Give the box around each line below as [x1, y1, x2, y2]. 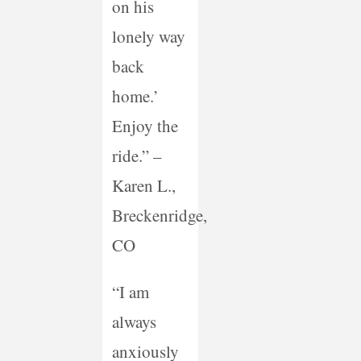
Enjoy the [111, 114, 178, 138]
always [111, 310, 156, 334]
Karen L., [111, 174, 176, 197]
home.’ [111, 85, 159, 108]
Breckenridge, [111, 204, 207, 227]
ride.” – [111, 144, 162, 168]
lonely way [111, 25, 185, 48]
